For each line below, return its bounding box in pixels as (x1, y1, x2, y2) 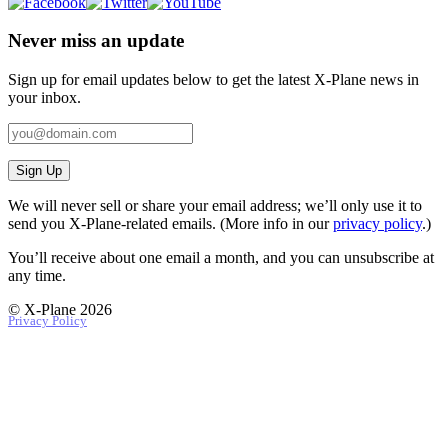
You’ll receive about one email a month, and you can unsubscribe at (8, 249, 434, 267)
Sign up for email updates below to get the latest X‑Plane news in (8, 71, 419, 89)
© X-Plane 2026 (8, 301, 112, 319)
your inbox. (8, 89, 81, 107)
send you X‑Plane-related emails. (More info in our (8, 215, 333, 233)
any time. (8, 267, 66, 285)
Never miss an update (8, 30, 184, 52)
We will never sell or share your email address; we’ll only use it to (8, 197, 422, 215)
